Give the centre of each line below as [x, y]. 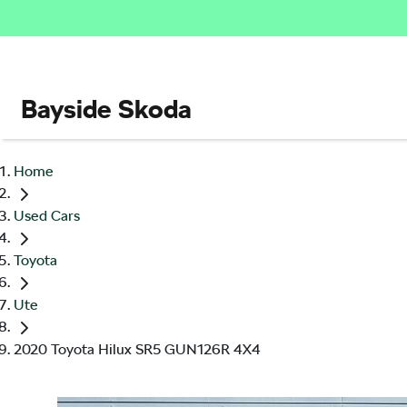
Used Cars [47, 216]
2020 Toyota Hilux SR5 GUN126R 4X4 [137, 350]
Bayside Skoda [106, 109]
